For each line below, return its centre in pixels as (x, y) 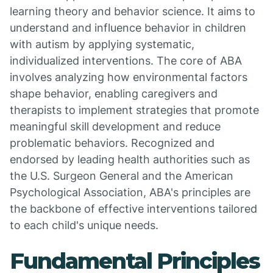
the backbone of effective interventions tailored (133, 209)
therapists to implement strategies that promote (134, 110)
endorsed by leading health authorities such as (130, 159)
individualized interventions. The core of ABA (126, 61)
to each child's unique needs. (84, 225)
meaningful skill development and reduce (115, 126)
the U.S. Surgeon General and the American (122, 176)
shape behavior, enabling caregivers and (114, 94)
